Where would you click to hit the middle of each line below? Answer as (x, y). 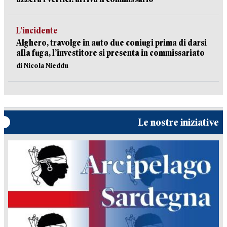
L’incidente (37, 31)
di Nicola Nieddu (42, 65)
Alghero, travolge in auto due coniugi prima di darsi (111, 43)
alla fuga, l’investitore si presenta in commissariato (110, 53)
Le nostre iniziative (178, 122)
